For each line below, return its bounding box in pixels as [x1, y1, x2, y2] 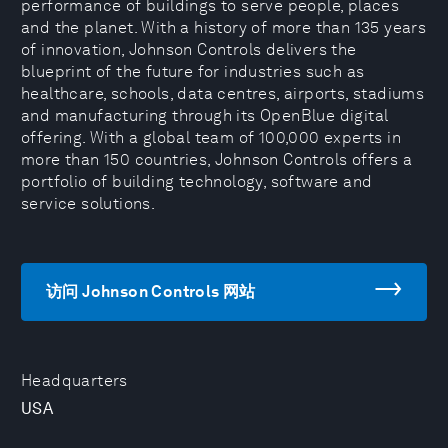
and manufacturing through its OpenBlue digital [21, 106, 389, 125]
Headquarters [21, 371, 128, 390]
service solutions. [21, 194, 156, 213]
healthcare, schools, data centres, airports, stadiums [21, 84, 425, 103]
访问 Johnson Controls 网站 [46, 282, 256, 301]
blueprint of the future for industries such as [21, 62, 365, 81]
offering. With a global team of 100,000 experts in [21, 128, 401, 147]
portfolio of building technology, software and [21, 172, 373, 191]
